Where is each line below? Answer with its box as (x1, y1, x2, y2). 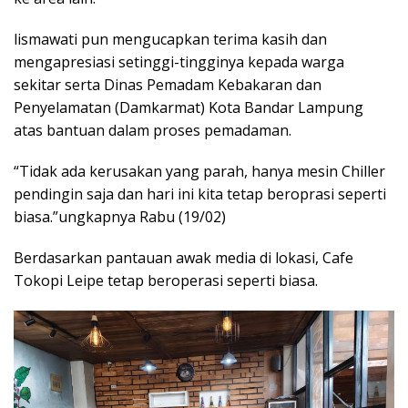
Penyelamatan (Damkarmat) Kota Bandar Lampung (14, 97, 363, 117)
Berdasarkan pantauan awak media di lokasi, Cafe (14, 247, 353, 268)
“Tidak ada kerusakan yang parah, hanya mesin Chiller (14, 160, 385, 181)
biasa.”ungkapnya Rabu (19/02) (14, 206, 226, 227)
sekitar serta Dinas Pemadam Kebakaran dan (14, 74, 321, 95)
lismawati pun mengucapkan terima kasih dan (14, 28, 327, 49)
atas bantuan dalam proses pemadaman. (14, 119, 291, 140)
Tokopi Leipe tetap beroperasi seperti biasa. (14, 270, 318, 291)
